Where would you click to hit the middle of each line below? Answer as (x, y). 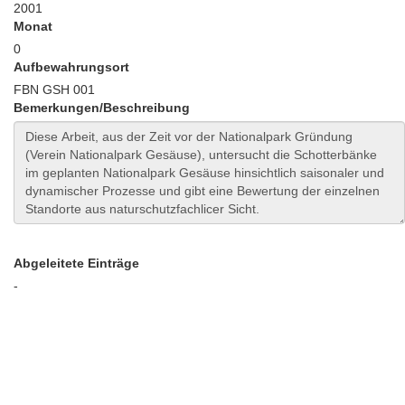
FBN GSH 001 (54, 89)
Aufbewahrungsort (71, 67)
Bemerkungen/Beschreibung (102, 108)
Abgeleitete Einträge (76, 263)
